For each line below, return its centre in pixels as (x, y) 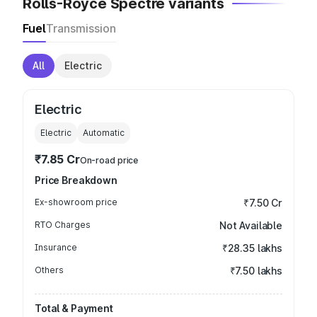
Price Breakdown (76, 180)
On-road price (109, 160)
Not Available (250, 225)
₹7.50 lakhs (256, 271)
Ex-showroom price (76, 202)
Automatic (104, 133)
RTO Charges (63, 225)
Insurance (56, 247)
